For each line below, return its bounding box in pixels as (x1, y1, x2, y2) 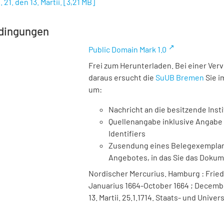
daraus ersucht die (88, 72, 155, 82)
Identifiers (108, 128, 145, 138)
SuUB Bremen (155, 72, 204, 82)
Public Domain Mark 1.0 (88, 44, 166, 54)
